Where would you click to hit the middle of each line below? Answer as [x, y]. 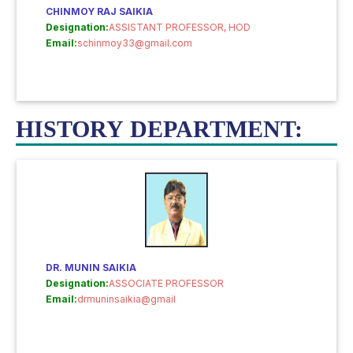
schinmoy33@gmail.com [135, 43]
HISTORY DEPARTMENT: [159, 129]
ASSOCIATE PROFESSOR [166, 283]
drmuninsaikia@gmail [126, 299]
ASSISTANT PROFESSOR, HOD [180, 27]
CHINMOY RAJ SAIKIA [99, 11]
